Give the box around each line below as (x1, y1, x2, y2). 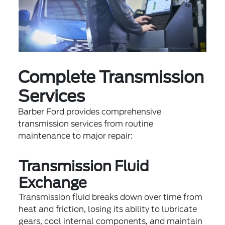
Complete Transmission (18, 67, 204, 87)
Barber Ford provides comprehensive (18, 106, 162, 117)
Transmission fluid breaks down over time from (19, 192, 203, 202)
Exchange (19, 174, 87, 191)
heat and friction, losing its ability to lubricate (19, 204, 197, 214)
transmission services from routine (18, 119, 154, 129)
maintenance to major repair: (18, 131, 133, 141)
